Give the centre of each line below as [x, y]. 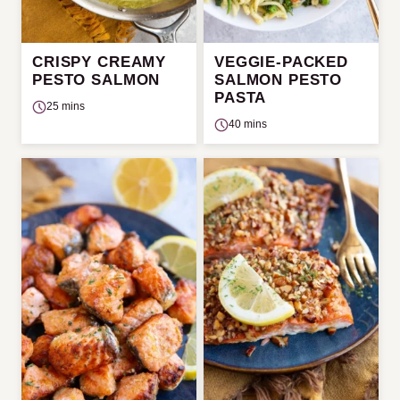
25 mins [66, 107]
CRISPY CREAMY [100, 62]
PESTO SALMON [96, 80]
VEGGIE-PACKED [282, 62]
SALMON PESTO [279, 80]
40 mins [248, 125]
